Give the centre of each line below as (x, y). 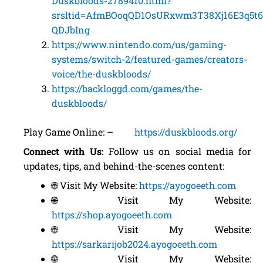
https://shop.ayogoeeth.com (112, 215)
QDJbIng (71, 30)
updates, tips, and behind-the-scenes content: (124, 166)
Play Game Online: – (79, 132)
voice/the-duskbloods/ (101, 74)
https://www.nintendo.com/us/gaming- (139, 44)
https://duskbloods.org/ (186, 132)
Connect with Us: (64, 151)
